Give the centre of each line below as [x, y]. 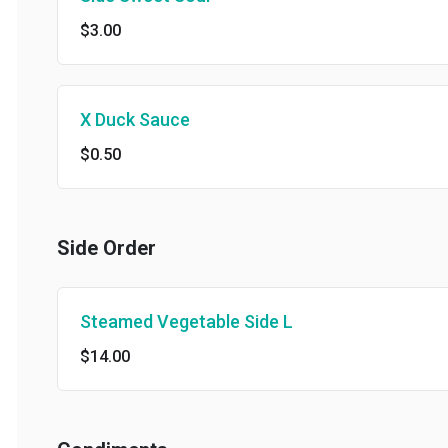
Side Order [89, 248]
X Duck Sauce [118, 119]
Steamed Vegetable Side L [169, 321]
